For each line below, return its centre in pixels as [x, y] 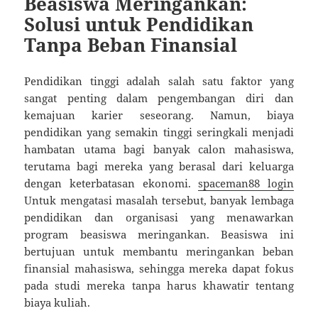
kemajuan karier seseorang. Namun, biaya [159, 115]
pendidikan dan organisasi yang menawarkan [159, 217]
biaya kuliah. [57, 302]
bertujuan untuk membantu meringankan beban [159, 251]
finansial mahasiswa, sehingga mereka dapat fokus [159, 268]
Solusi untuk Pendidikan [139, 24]
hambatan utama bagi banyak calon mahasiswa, [159, 149]
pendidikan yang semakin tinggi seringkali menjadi [159, 132]
